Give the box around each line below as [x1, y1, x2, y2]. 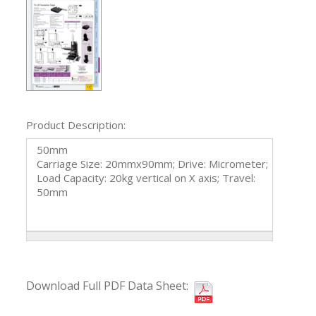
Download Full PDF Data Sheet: [26, 278, 188, 294]
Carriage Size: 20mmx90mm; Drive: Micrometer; [37, 157, 268, 171]
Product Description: [26, 118, 126, 133]
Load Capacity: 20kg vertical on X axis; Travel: [37, 171, 255, 186]
